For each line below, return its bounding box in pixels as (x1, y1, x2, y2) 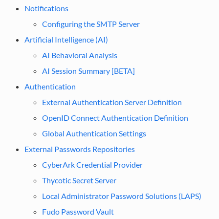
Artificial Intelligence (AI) (24, 34, 108, 44)
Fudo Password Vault (42, 206, 114, 216)
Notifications (24, 3, 68, 13)
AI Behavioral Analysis (42, 50, 117, 60)
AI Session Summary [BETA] (42, 66, 135, 75)
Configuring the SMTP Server (42, 19, 140, 28)
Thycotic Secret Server (42, 175, 116, 185)
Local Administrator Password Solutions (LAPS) (42, 191, 201, 200)
